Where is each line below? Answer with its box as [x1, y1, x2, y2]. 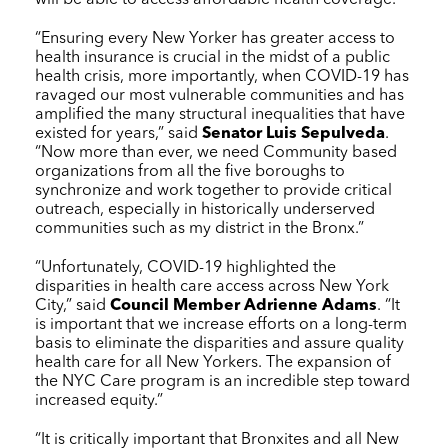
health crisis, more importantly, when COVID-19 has [35, 68, 409, 85]
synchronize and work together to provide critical [35, 182, 392, 199]
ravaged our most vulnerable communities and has [35, 87, 404, 104]
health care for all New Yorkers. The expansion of [35, 354, 391, 371]
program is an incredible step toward [136, 373, 410, 390]
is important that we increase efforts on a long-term [35, 316, 407, 333]
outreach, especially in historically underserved [35, 201, 375, 218]
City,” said [35, 297, 110, 314]
